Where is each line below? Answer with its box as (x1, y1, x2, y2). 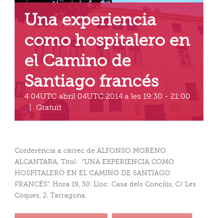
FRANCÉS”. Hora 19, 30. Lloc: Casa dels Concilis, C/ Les (15, 180, 196, 188)
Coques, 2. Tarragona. (15, 191, 87, 200)
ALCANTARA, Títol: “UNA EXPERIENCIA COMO (15, 157, 174, 166)
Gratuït (36, 102, 61, 112)
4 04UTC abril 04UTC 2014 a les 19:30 (24, 91, 163, 101)
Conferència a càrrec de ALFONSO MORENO (15, 146, 166, 155)
